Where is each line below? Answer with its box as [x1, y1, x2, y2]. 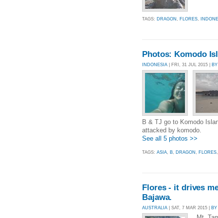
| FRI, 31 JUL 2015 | [167, 62, 212, 68]
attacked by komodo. [142, 127, 201, 134]
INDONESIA [142, 62, 167, 68]
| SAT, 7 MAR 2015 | [167, 205, 211, 210]
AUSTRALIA [142, 205, 167, 210]
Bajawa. [142, 192, 172, 202]
